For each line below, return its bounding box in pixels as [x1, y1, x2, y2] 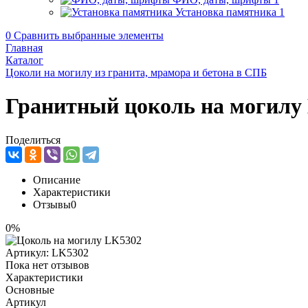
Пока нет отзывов [5, 258, 89, 271]
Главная [5, 42, 43, 54]
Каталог [5, 54, 43, 66]
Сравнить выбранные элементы [14, 30, 164, 41]
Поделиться [5, 133, 60, 146]
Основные [5, 283, 54, 296]
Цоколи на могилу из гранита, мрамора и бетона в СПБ [5, 67, 267, 78]
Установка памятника [175, 6, 276, 18]
